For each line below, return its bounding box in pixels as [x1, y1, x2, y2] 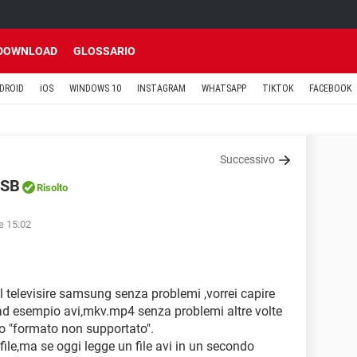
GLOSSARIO [73, 45, 135, 57]
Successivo [220, 153, 275, 166]
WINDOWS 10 [69, 83, 121, 94]
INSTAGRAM [137, 83, 186, 94]
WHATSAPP [202, 83, 246, 94]
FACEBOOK [309, 83, 351, 94]
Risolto [37, 182, 68, 194]
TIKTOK [262, 83, 293, 94]
